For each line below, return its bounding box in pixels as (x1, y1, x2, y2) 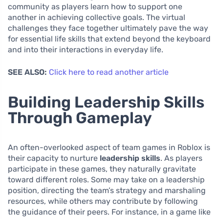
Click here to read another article (49, 67, 169, 77)
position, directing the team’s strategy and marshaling (8, 186, 206, 196)
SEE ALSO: (8, 67, 47, 77)
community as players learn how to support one (8, 2, 182, 12)
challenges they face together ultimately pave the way (8, 23, 208, 33)
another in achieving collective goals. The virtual (8, 13, 185, 22)
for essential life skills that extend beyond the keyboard (8, 34, 211, 44)
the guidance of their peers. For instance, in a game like (8, 207, 211, 217)
